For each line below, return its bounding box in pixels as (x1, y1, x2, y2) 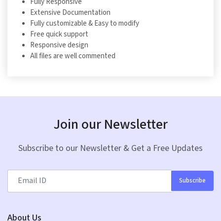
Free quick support (30, 29, 88, 39)
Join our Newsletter (53, 115, 168, 134)
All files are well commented (30, 51, 115, 61)
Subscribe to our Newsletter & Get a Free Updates (18, 142, 203, 154)
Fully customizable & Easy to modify (30, 18, 139, 28)
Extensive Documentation (30, 7, 110, 17)
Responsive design (30, 40, 88, 50)
